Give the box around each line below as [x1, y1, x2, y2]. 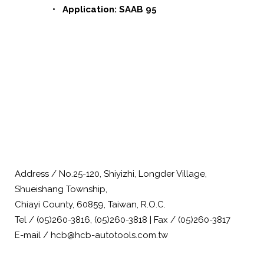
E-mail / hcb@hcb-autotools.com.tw [15, 230, 168, 240]
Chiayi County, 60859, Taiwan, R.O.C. [15, 199, 166, 210]
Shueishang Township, [15, 184, 107, 194]
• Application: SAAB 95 [52, 4, 157, 15]
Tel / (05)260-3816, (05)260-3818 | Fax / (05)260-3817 [15, 214, 230, 225]
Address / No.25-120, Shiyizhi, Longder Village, [15, 169, 207, 179]
